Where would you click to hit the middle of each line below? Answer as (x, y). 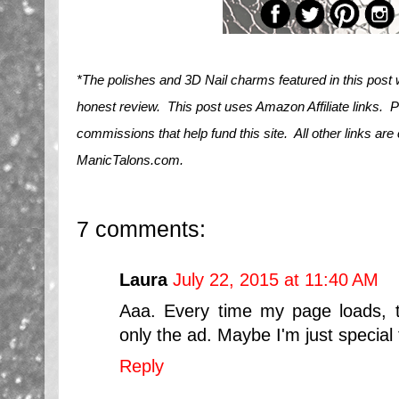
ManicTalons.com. (134, 160)
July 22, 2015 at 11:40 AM (276, 280)
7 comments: (141, 228)
